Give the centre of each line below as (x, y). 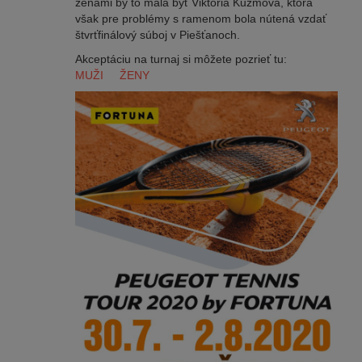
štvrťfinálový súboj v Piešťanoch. (157, 34)
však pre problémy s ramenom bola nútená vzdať (200, 18)
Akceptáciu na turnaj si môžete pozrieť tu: (190, 59)
